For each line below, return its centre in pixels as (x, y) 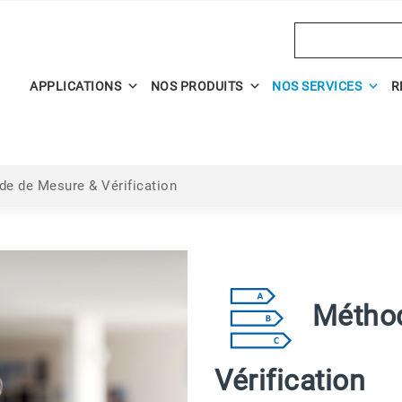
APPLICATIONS (75, 86)
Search (317, 32)
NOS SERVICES (317, 86)
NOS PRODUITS (197, 86)
